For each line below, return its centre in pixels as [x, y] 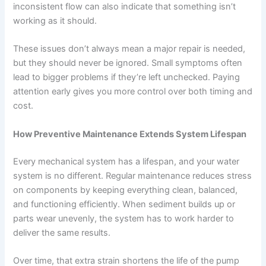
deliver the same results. [62, 232]
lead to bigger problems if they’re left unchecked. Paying [127, 77]
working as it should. [55, 20]
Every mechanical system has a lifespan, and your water [126, 161]
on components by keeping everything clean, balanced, [126, 190]
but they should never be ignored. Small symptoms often [128, 63]
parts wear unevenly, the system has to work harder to [124, 218]
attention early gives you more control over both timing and [133, 92]
